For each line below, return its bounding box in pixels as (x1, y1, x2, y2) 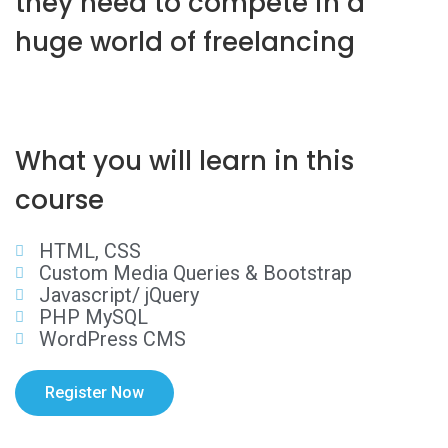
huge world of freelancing (15, 24, 355, 61)
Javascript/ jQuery (38, 283, 199, 308)
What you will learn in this (15, 143, 354, 180)
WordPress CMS (38, 327, 186, 352)
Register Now (45, 383, 144, 403)
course (15, 182, 104, 219)
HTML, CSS (38, 239, 141, 264)
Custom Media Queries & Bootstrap (38, 261, 352, 286)
